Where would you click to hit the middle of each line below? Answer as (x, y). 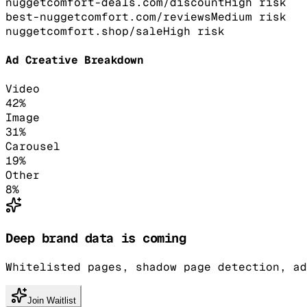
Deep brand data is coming (96, 238)
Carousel (33, 147)
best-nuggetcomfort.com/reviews (108, 16)
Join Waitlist (52, 300)
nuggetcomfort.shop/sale (84, 31)
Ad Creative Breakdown (75, 60)
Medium (232, 16)
